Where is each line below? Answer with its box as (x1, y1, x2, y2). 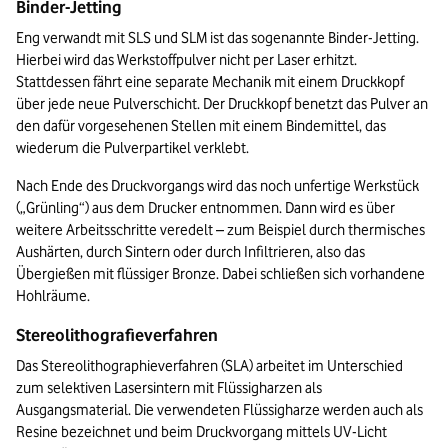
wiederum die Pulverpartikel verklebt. (16, 139, 249, 158)
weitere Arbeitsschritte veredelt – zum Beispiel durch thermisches (16, 221, 425, 240)
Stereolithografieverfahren (16, 325, 218, 346)
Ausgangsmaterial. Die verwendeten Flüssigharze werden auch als (16, 401, 423, 420)
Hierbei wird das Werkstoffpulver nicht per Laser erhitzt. (16, 51, 357, 70)
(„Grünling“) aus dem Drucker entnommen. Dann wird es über (16, 199, 395, 218)
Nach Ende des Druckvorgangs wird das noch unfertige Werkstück (16, 177, 419, 196)
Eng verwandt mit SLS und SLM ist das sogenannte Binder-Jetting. (16, 29, 419, 48)
